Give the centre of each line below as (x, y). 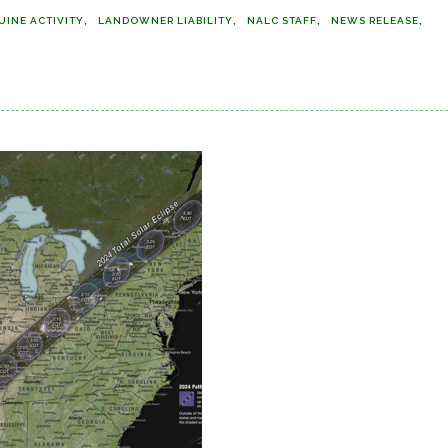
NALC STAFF (282, 20)
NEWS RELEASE (375, 20)
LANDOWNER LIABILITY (165, 20)
